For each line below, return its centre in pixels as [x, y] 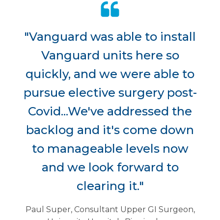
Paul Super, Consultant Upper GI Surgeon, [110, 209]
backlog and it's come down [110, 130]
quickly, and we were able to [110, 74]
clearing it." [110, 186]
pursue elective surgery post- [110, 92]
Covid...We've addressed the [110, 111]
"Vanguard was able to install [110, 36]
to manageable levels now [110, 148]
